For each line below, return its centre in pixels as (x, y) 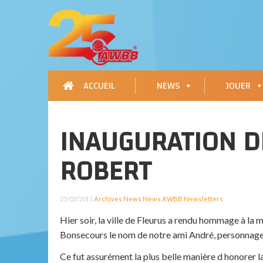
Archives (108, 198)
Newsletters (203, 198)
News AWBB (163, 198)
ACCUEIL (99, 86)
